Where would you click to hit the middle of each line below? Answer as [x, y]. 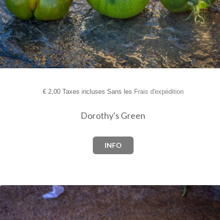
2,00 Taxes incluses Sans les [90, 91]
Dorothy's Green [113, 115]
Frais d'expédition [159, 91]
